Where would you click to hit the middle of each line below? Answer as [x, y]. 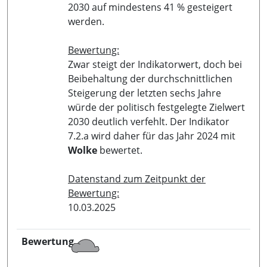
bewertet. [120, 150]
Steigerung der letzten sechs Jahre [145, 93]
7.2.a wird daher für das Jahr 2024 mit [152, 136]
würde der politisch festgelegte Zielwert [156, 107]
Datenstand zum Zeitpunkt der [137, 178]
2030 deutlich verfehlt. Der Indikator [149, 121]
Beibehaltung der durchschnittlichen [150, 78]
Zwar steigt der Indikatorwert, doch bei [155, 64]
